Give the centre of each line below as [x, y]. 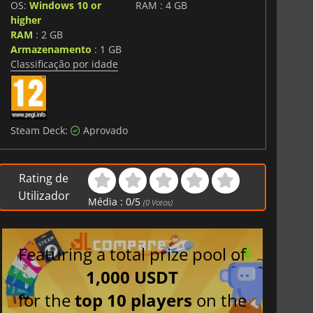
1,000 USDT [132, 277]
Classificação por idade [64, 64]
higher [26, 20]
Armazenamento [51, 49]
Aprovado [104, 130]
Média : [107, 201]
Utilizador [44, 195]
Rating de [44, 178]
